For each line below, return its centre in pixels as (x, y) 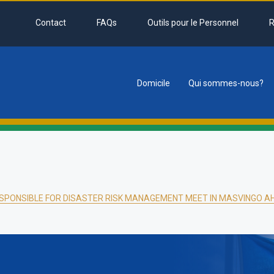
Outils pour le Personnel (193, 23)
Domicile (154, 83)
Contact (51, 23)
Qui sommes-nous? (226, 83)
